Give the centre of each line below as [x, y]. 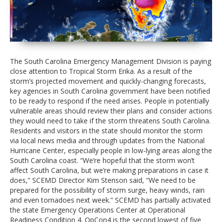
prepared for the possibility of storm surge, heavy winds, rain [107, 190]
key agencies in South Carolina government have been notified [110, 91]
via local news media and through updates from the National [107, 140]
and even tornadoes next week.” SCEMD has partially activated [110, 200]
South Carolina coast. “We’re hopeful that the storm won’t [102, 160]
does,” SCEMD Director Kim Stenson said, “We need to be [103, 180]
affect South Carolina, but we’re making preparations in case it [109, 170]
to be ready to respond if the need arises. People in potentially [110, 101]
